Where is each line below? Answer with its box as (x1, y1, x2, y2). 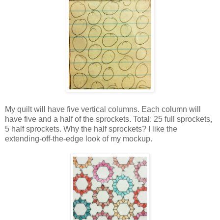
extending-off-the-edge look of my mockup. (5, 134, 152, 143)
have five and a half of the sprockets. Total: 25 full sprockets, (5, 114, 212, 123)
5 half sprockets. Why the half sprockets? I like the (5, 124, 177, 133)
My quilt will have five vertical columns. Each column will (5, 105, 201, 113)
